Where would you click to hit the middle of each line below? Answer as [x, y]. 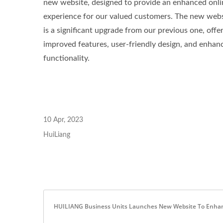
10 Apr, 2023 [63, 120]
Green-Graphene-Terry [111, 20]
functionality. [66, 58]
